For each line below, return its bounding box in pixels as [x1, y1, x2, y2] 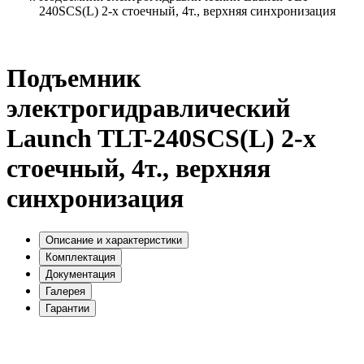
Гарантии [45, 301, 89, 314]
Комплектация [45, 250, 115, 263]
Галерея [45, 284, 85, 297]
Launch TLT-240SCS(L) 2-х [6, 123, 316, 154]
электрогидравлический [6, 93, 290, 123]
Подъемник [6, 63, 141, 93]
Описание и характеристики [45, 233, 182, 246]
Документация [45, 267, 115, 280]
